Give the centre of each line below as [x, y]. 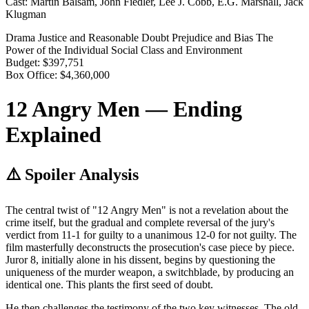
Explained [53, 134]
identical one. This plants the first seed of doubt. [109, 284]
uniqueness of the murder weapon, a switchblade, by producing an [150, 272]
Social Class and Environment [177, 50]
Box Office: [31, 75]
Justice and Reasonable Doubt [105, 38]
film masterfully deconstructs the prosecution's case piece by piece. [150, 247]
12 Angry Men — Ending [124, 109]
